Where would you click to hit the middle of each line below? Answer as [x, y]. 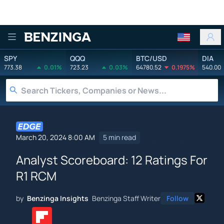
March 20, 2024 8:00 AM [55, 137]
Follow [177, 198]
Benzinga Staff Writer [126, 198]
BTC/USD [151, 58]
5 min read [119, 137]
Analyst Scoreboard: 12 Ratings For [112, 159]
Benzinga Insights [58, 198]
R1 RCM [36, 175]
